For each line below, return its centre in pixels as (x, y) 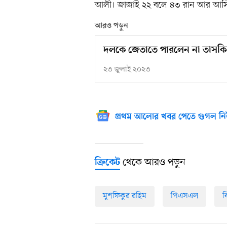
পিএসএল (184, 196)
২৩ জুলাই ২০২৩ (127, 70)
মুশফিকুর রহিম (125, 196)
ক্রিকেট (107, 163)
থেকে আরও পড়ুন (153, 163)
